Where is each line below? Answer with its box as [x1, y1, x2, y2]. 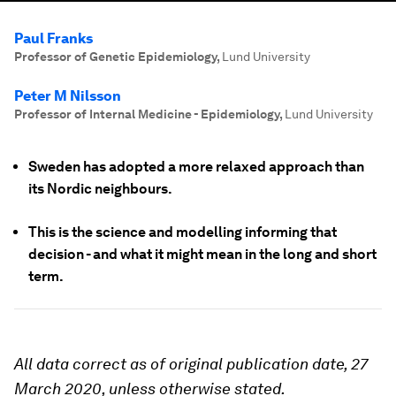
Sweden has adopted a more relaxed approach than [28, 158, 364, 175]
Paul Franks [14, 30, 93, 47]
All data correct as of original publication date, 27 [14, 354, 368, 373]
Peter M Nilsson [14, 88, 121, 104]
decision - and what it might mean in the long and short [28, 246, 377, 263]
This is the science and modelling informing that [28, 224, 337, 240]
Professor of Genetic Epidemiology [14, 49, 217, 64]
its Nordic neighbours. [28, 180, 172, 197]
